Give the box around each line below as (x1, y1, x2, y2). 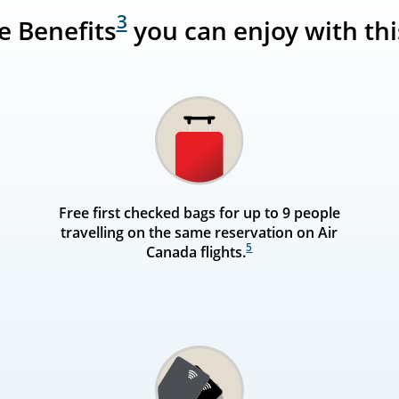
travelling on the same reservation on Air (61, 222, 338, 242)
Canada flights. (146, 241, 247, 262)
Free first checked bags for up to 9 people (58, 202, 340, 223)
